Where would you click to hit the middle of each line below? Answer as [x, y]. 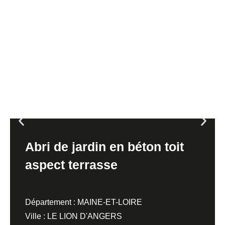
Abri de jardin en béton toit [104, 146]
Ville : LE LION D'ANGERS [74, 216]
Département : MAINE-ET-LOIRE [84, 202]
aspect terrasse [71, 164]
